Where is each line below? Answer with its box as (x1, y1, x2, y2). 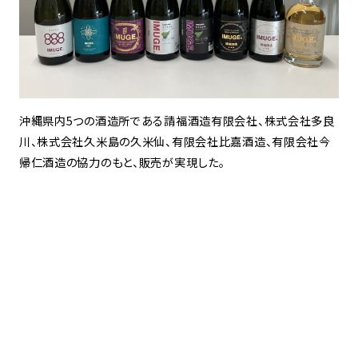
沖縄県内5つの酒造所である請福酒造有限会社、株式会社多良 (18, 112, 335, 129)
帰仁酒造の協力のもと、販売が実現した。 (18, 153, 225, 171)
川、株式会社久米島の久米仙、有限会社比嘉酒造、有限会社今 (18, 133, 331, 150)
